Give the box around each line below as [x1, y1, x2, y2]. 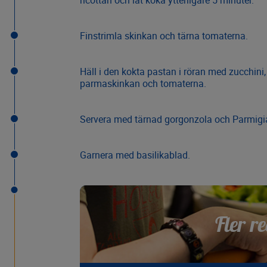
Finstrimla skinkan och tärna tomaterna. [79, 30, 248, 42]
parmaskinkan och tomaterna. [79, 78, 206, 89]
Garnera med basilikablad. [79, 150, 190, 161]
